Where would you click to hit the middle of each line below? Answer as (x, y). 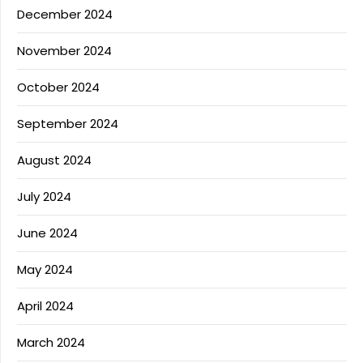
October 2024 (58, 87)
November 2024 (64, 51)
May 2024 (45, 269)
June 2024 (47, 233)
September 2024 (68, 124)
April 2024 (45, 306)
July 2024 (44, 196)
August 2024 (54, 160)
